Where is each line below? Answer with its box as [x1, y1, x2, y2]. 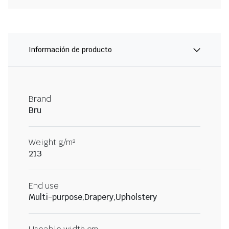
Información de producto [29, 45, 112, 55]
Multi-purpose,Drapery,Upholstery [29, 192, 157, 203]
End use [29, 180, 59, 192]
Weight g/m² [29, 137, 75, 148]
